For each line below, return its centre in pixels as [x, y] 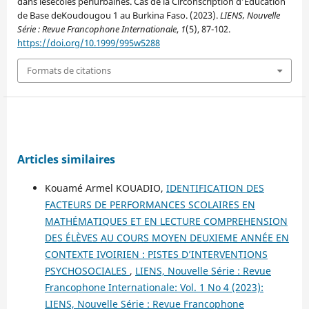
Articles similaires [66, 159]
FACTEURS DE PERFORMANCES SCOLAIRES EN [150, 204]
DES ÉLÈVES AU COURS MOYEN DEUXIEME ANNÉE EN [167, 237]
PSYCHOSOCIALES [87, 270]
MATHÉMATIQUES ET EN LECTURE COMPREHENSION [166, 221]
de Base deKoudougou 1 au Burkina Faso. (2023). [118, 16]
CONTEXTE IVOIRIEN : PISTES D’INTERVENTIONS [156, 254]
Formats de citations [69, 71]
